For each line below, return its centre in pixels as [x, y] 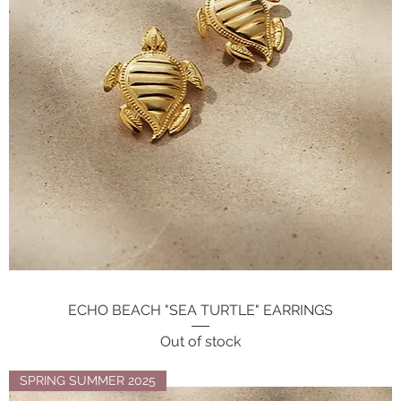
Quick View [200, 309]
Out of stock [200, 341]
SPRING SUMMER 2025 [88, 380]
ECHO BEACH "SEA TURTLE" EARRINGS [200, 311]
